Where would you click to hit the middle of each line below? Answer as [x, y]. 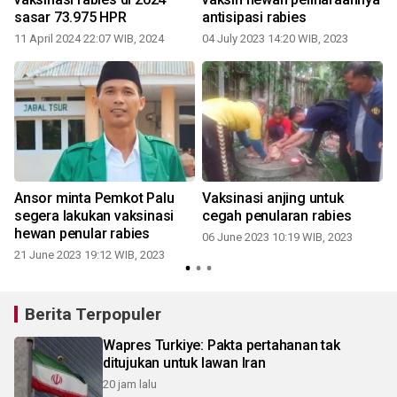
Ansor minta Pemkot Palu [94, 198]
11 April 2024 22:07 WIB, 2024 [89, 38]
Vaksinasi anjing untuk [273, 198]
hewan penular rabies [82, 233]
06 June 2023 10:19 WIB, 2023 [277, 237]
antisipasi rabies [254, 17]
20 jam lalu [130, 384]
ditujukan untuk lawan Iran [184, 362]
